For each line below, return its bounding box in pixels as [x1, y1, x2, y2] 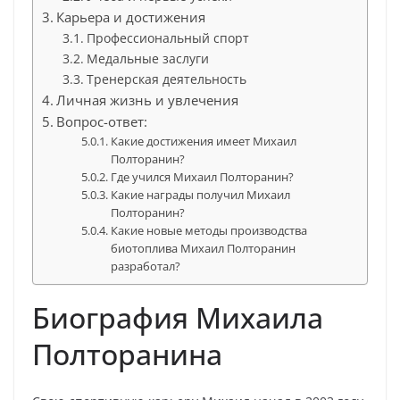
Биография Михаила [32, 298, 323, 337]
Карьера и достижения [56, 8, 206, 26]
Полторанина [32, 335, 222, 373]
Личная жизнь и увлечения [56, 91, 239, 109]
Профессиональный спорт [86, 29, 249, 46]
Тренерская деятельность [86, 71, 246, 87]
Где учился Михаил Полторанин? [111, 169, 295, 185]
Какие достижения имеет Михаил [111, 133, 297, 149]
